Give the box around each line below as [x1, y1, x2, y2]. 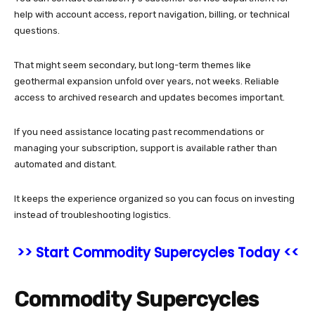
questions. [14, 25, 62, 37]
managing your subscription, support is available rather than [14, 143, 277, 154]
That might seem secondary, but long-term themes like [14, 60, 251, 71]
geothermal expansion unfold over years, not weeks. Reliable [14, 76, 279, 87]
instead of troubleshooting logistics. [14, 210, 171, 221]
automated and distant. [14, 159, 119, 170]
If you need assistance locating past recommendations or [14, 127, 264, 138]
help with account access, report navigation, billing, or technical [14, 9, 290, 20]
